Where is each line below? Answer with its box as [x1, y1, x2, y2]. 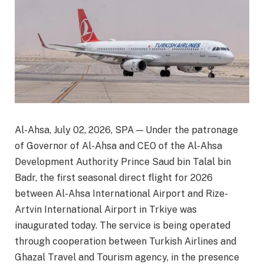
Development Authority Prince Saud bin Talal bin [15, 156, 231, 168]
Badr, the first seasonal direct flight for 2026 [15, 172, 213, 184]
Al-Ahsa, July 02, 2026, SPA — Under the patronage [15, 124, 238, 136]
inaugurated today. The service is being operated [15, 220, 230, 232]
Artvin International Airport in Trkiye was [15, 204, 197, 216]
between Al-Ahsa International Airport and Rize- [15, 188, 228, 200]
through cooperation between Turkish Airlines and [15, 236, 236, 247]
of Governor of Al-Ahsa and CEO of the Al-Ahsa [15, 140, 222, 152]
